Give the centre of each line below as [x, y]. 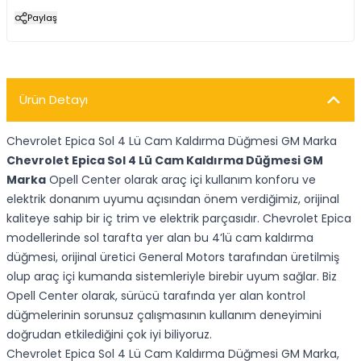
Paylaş [42, 18]
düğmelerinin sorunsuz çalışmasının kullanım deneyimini [164, 315]
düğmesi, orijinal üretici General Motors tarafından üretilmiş [173, 257]
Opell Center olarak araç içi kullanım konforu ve [181, 180]
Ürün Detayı [54, 100]
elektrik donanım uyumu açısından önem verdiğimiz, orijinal [173, 199]
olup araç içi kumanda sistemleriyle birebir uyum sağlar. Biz [172, 276]
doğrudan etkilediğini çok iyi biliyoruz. [109, 334]
